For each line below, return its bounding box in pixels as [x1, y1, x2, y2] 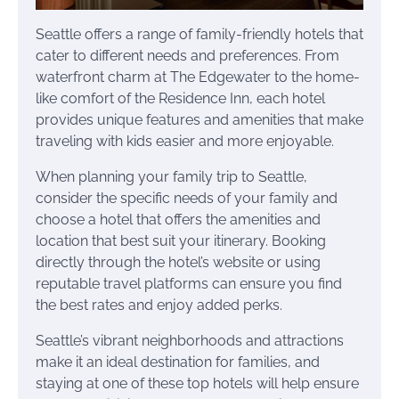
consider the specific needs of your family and [36, 189, 338, 207]
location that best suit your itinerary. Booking [36, 232, 326, 249]
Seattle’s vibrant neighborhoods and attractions [36, 331, 344, 349]
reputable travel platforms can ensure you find [36, 274, 342, 292]
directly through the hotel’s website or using [36, 253, 321, 271]
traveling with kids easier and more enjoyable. [36, 132, 334, 150]
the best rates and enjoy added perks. [36, 296, 282, 313]
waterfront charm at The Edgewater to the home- [36, 68, 360, 85]
